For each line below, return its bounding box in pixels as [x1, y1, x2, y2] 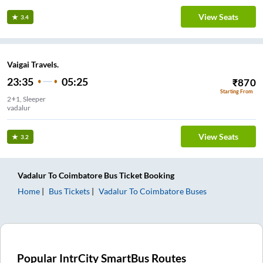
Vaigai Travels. [7, 59, 59, 70]
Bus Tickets [49, 186, 90, 197]
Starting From [220, 88, 253, 95]
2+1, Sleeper [7, 94, 46, 103]
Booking [142, 170, 174, 181]
